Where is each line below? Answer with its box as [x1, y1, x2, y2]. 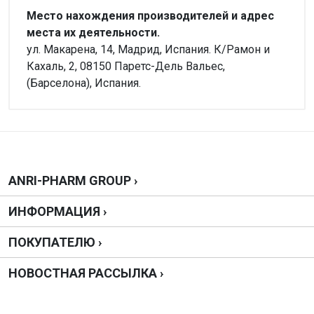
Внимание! [27, 93, 83, 107]
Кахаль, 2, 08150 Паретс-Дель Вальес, [27, 60, 225, 73]
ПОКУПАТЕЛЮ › [8, 235, 102, 250]
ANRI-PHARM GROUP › [8, 173, 137, 188]
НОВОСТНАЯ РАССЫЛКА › [8, 266, 163, 280]
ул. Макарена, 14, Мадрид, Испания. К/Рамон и [27, 43, 270, 56]
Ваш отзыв [41, 259, 99, 272]
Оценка [41, 212, 80, 226]
